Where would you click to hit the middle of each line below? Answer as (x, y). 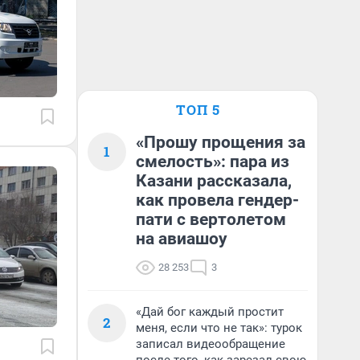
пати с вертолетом (211, 219)
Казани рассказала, (214, 181)
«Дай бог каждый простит (210, 312)
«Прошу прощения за (221, 142)
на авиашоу (182, 239)
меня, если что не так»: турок (219, 328)
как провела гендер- (217, 200)
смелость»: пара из (213, 162)
